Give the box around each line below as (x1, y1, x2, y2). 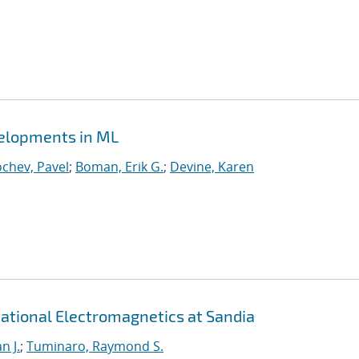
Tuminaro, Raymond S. (26, 337, 163, 355)
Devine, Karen (170, 158, 254, 175)
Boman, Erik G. (75, 158, 163, 175)
